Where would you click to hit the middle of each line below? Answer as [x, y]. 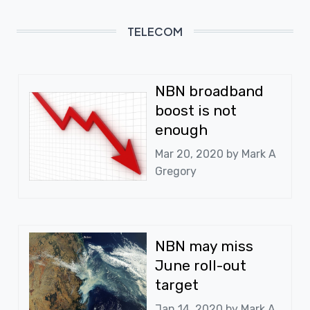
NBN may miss [204, 246]
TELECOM [155, 32]
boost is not [196, 111]
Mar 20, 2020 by [198, 154]
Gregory [176, 172]
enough [181, 130]
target [177, 285]
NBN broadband [209, 91]
